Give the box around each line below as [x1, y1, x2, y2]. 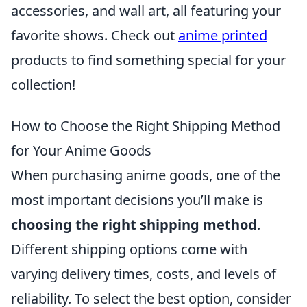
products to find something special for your [11, 51, 286, 69]
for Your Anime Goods [11, 141, 151, 160]
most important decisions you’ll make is [11, 191, 263, 209]
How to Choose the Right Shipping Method [11, 116, 280, 135]
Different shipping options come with [11, 240, 247, 258]
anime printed [178, 26, 267, 45]
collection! [11, 75, 75, 94]
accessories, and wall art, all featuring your [11, 1, 281, 20]
